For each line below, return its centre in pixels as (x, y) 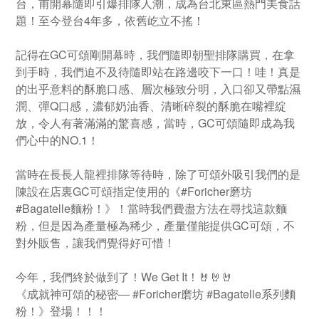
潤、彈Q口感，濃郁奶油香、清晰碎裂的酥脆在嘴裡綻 (151, 106)
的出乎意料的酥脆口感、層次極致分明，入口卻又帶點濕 (158, 89)
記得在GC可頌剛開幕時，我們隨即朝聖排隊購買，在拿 (155, 54)
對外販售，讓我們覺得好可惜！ (95, 242)
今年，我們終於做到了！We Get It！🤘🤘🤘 (124, 277)
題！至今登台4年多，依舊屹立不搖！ (110, 20)
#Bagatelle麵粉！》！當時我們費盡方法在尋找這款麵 (151, 208)
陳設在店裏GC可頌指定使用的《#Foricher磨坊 (134, 191)
